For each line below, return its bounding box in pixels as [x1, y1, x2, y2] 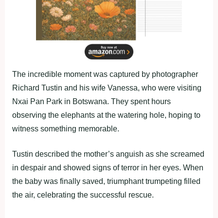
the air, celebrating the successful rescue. [12, 190, 154, 199]
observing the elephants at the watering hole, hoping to [12, 110, 200, 119]
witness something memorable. [12, 124, 119, 133]
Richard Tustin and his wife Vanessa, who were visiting [12, 83, 201, 92]
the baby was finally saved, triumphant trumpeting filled [12, 177, 200, 185]
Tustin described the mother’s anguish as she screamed [12, 149, 204, 158]
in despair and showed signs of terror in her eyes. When [12, 163, 203, 172]
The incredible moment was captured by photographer [12, 70, 198, 78]
